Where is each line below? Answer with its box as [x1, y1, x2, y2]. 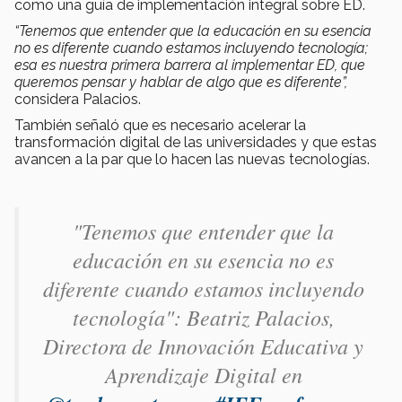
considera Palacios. [14, 91, 141, 109]
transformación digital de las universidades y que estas [14, 134, 377, 152]
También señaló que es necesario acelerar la [14, 117, 306, 135]
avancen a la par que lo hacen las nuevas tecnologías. [14, 151, 370, 169]
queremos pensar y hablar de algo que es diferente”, [14, 74, 347, 92]
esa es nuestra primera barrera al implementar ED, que [14, 57, 365, 74]
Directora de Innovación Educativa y [43, 331, 363, 361]
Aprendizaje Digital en [104, 360, 302, 389]
